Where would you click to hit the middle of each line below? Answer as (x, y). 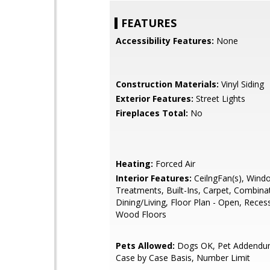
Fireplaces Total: (152, 113)
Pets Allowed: (145, 246)
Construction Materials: (167, 84)
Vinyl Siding (241, 84)
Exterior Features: (155, 99)
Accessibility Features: (165, 41)
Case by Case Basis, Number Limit (183, 258)
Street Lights (219, 99)
